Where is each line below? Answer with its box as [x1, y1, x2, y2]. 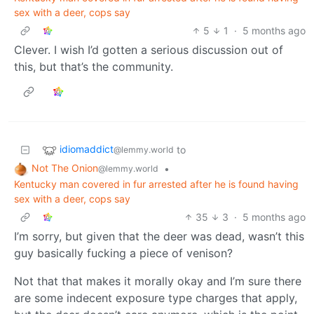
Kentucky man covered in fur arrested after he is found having [14, 177, 299, 190]
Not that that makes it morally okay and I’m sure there [14, 273, 301, 288]
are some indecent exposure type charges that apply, [14, 290, 297, 305]
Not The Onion [32, 161, 98, 174]
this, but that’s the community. [14, 59, 173, 74]
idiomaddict [60, 143, 114, 156]
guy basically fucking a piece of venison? [14, 245, 233, 260]
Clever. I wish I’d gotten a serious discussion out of [14, 42, 283, 57]
